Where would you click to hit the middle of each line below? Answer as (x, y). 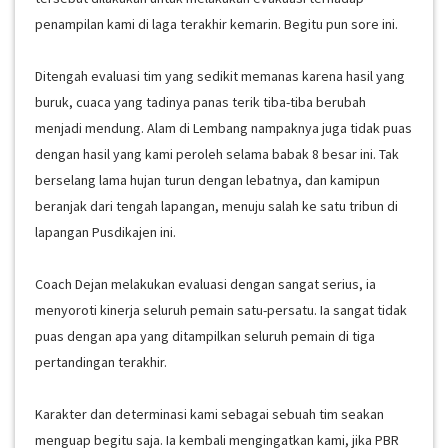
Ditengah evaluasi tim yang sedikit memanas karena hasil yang (220, 75)
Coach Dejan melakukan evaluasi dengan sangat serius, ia (205, 283)
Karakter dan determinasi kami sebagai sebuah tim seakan (209, 413)
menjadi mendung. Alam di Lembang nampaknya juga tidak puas (223, 127)
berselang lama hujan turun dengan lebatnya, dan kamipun (207, 179)
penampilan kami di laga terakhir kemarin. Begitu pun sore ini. (216, 23)
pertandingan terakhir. (101, 361)
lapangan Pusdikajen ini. (105, 231)
